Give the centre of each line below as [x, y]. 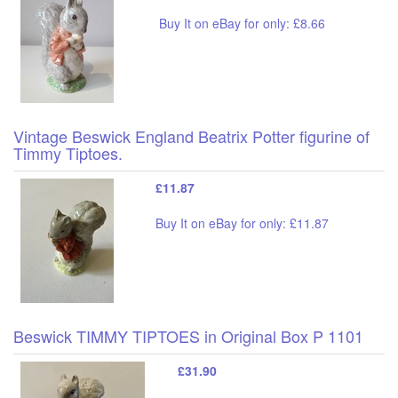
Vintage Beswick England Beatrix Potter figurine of [191, 135]
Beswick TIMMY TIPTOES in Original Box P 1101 [188, 335]
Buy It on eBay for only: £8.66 [242, 23]
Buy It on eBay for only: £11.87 [242, 223]
